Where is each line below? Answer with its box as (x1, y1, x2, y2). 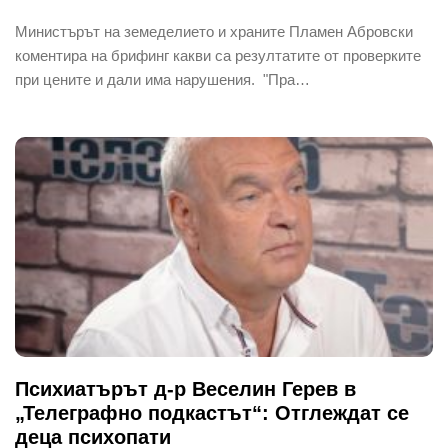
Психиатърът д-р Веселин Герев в (15, 377, 356, 400)
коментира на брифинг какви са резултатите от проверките (15, 46, 421, 64)
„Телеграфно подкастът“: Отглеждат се (15, 401, 409, 424)
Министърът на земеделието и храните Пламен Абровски (15, 22, 413, 40)
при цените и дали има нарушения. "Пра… (15, 70, 310, 88)
